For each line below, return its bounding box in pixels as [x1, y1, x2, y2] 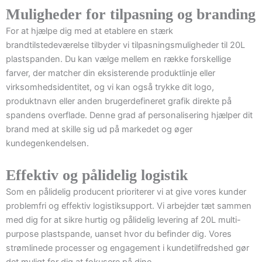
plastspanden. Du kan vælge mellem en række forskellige [6, 54, 231, 65]
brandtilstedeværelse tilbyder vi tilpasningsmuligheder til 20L [6, 40, 245, 51]
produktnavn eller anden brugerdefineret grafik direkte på [6, 96, 232, 107]
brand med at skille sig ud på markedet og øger [6, 124, 192, 135]
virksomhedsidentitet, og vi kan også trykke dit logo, [6, 82, 214, 93]
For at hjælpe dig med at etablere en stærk [6, 26, 173, 37]
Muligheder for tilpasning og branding [6, 6, 256, 23]
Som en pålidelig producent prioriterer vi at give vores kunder [6, 186, 246, 197]
